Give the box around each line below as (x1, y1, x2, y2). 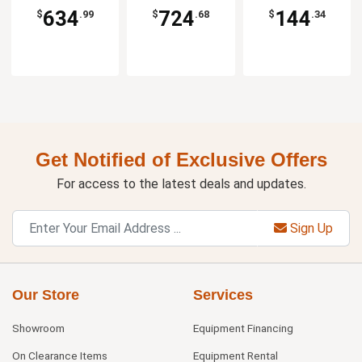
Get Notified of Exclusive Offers (35, 149, 327, 171)
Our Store (12, 287, 79, 304)
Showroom (12, 322, 65, 335)
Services (193, 287, 253, 304)
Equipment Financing (193, 322, 293, 335)
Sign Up (287, 220, 333, 236)
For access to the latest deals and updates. (56, 176, 306, 192)
